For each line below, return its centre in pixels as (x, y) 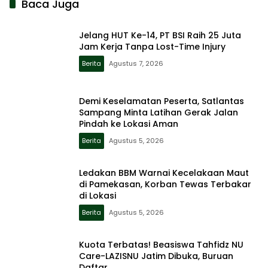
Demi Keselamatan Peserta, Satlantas (162, 101)
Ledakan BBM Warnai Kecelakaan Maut (164, 173)
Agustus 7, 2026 (136, 63)
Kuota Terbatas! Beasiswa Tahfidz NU (161, 245)
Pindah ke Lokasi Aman (129, 124)
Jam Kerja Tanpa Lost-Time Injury (152, 46)
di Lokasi (98, 196)
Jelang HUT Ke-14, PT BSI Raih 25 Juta (160, 35)
